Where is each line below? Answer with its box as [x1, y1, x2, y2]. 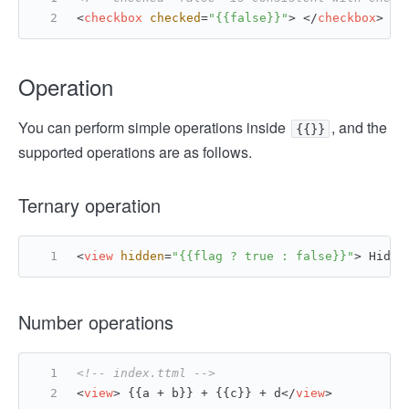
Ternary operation [18, 192, 161, 218]
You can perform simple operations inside [18, 117, 289, 138]
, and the [331, 117, 387, 138]
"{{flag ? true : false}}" [172, 249, 354, 263]
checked [150, 11, 201, 25]
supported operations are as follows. [18, 142, 252, 163]
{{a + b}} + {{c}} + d [121, 386, 281, 400]
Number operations [18, 309, 173, 335]
